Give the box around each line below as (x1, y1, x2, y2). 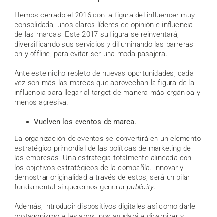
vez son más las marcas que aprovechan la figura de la (15, 78, 194, 87)
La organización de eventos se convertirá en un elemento (15, 134, 201, 143)
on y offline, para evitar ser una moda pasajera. (15, 49, 168, 58)
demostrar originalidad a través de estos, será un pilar (15, 172, 190, 182)
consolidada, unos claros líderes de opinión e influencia (15, 20, 193, 29)
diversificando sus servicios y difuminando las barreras (15, 39, 194, 48)
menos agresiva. (15, 97, 69, 107)
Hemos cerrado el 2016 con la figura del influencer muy (15, 10, 195, 19)
